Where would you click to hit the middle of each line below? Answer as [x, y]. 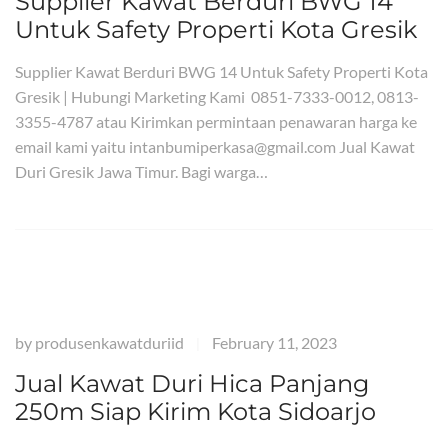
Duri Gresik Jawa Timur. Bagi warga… [141, 171]
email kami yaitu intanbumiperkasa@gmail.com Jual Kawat [215, 146]
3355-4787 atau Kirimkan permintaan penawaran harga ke [216, 121]
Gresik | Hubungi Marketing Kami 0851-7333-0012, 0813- [217, 96]
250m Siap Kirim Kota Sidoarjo [195, 411]
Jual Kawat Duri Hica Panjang [192, 383]
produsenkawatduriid [109, 342]
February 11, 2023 [274, 342]
